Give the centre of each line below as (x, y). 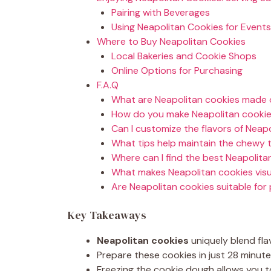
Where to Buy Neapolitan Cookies (171, 41)
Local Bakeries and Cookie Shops (184, 56)
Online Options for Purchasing (177, 70)
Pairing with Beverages (161, 12)
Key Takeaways (107, 215)
